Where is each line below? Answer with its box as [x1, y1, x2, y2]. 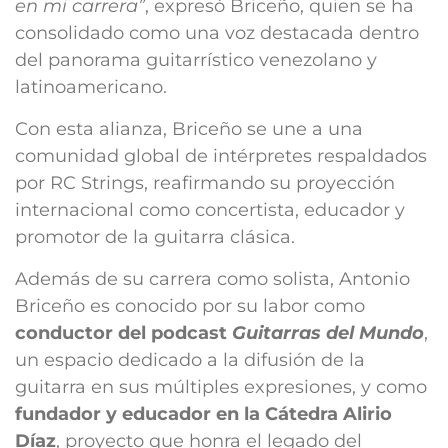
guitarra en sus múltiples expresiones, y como [15, 376, 427, 398]
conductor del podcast [15, 322, 232, 344]
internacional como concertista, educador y [15, 199, 405, 221]
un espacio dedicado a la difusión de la [15, 349, 365, 371]
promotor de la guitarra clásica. [15, 226, 295, 248]
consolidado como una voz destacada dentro [15, 22, 419, 44]
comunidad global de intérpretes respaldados [15, 145, 427, 167]
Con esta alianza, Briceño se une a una [15, 118, 363, 140]
